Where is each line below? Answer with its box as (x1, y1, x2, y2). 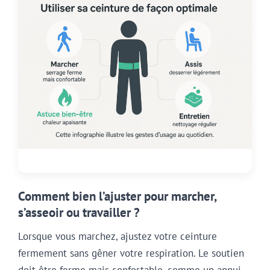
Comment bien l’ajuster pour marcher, (18, 187, 216, 204)
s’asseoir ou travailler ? (18, 204, 140, 221)
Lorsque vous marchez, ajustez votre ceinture (18, 230, 217, 243)
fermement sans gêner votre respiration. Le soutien (18, 246, 244, 260)
